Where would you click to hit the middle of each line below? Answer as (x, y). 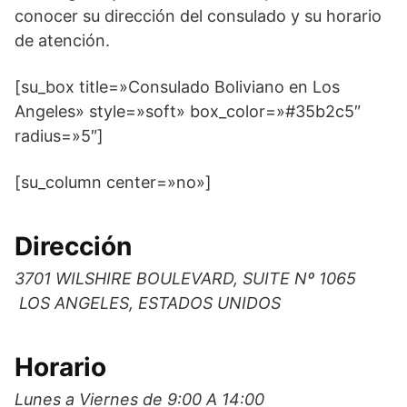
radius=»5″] (59, 136)
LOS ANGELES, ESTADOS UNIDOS (148, 303)
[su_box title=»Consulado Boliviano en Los (177, 87)
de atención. (62, 40)
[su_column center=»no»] (113, 182)
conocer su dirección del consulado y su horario (198, 16)
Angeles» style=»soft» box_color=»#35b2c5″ (188, 111)
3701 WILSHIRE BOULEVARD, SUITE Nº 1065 (188, 278)
